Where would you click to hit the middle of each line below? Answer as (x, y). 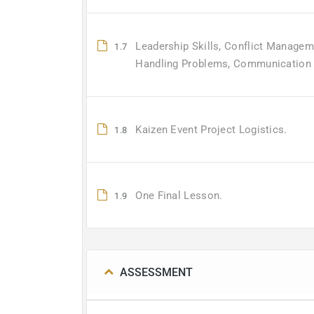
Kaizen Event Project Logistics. (211, 130)
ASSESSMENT (156, 272)
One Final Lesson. (179, 196)
